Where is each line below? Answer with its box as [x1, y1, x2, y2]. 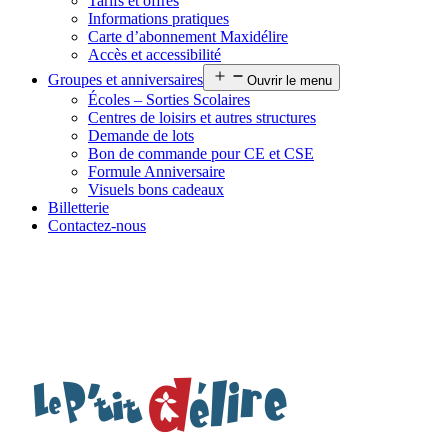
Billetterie [48, 199, 109, 216]
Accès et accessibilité [88, 46, 221, 63]
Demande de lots [88, 127, 194, 144]
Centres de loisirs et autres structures [88, 109, 316, 126]
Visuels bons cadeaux [88, 181, 224, 198]
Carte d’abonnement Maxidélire [88, 28, 288, 45]
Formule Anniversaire [88, 163, 225, 180]
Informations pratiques [88, 10, 229, 27]
